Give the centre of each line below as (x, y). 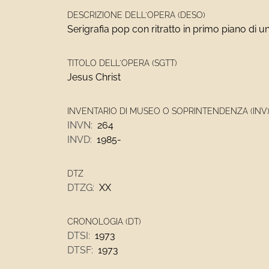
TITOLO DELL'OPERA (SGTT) (122, 63)
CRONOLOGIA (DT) (104, 222)
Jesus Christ (94, 77)
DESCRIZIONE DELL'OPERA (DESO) (136, 15)
